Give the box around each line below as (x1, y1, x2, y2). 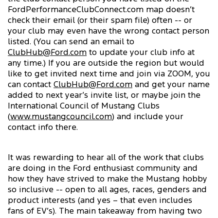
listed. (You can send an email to (8, 38, 134, 46)
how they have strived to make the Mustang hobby (8, 175, 207, 183)
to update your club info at (87, 49, 195, 56)
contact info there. (8, 124, 78, 131)
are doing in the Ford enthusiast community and (8, 164, 198, 172)
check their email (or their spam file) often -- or (8, 17, 192, 24)
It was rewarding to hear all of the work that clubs (8, 154, 204, 162)
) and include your (112, 113, 183, 121)
